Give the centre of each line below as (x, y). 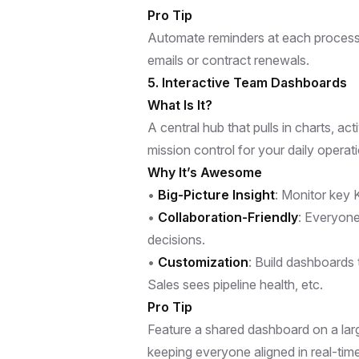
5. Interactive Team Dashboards (247, 82)
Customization (203, 262)
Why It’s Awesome (205, 172)
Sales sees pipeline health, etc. (235, 284)
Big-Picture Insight (216, 194)
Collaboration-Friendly (228, 217)
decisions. (176, 239)
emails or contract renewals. (228, 60)
